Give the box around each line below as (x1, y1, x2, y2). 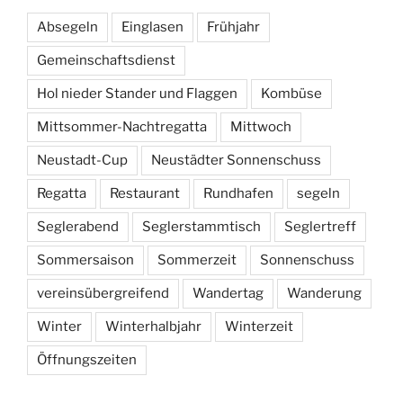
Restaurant (110, 185, 180, 202)
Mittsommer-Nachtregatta (37, 119, 207, 136)
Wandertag (193, 285, 264, 302)
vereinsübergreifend (37, 285, 169, 302)
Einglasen (121, 19, 184, 36)
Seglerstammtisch (142, 219, 261, 236)
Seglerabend (37, 219, 119, 236)
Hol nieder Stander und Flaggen (37, 85, 237, 103)
